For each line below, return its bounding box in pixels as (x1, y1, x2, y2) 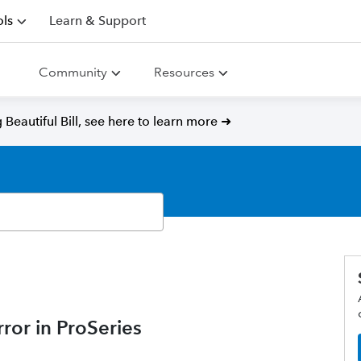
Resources (154, 64, 214, 80)
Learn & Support (49, 13, 146, 28)
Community (39, 64, 107, 80)
